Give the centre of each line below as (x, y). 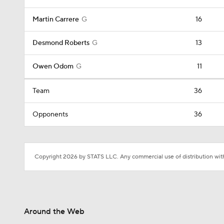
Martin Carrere (56, 19)
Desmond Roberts (61, 43)
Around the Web (54, 211)
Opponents (50, 114)
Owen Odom (53, 66)
